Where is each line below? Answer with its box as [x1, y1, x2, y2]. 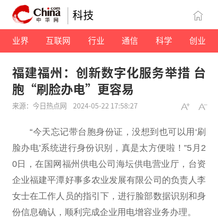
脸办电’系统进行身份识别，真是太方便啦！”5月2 [12, 143, 206, 153]
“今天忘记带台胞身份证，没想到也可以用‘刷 [30, 127, 206, 137]
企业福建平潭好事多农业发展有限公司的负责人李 [12, 175, 206, 185]
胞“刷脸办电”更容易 [12, 80, 134, 98]
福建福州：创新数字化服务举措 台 [12, 63, 206, 81]
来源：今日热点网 [12, 100, 68, 111]
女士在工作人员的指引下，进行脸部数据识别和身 [12, 191, 206, 201]
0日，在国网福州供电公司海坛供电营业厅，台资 [12, 159, 206, 169]
